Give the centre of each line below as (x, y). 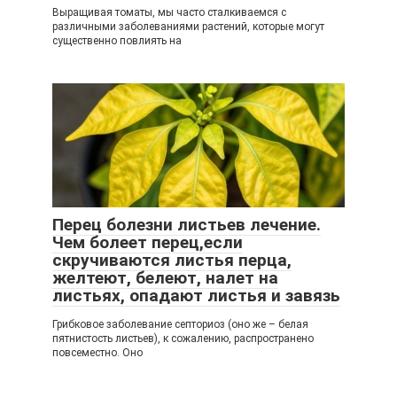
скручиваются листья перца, (172, 260)
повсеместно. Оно (97, 353)
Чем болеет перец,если (148, 242)
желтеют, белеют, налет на (165, 278)
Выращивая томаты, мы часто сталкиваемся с (169, 12)
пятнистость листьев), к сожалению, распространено (183, 339)
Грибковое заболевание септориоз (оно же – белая (180, 324)
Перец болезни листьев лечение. (187, 225)
